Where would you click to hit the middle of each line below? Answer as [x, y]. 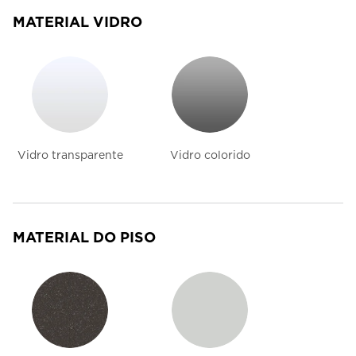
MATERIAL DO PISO [84, 238]
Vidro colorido [210, 155]
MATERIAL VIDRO [77, 22]
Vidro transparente [70, 155]
